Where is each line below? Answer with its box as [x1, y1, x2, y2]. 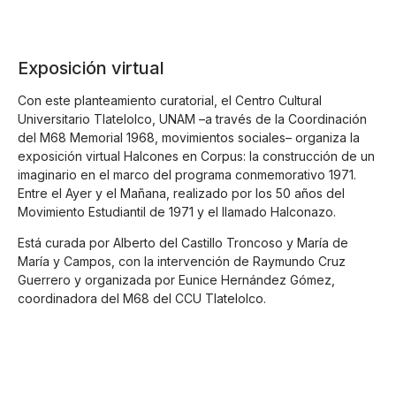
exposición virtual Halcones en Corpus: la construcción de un [18, 148, 375, 164]
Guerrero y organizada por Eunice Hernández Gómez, [18, 271, 335, 287]
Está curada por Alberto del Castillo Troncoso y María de [18, 234, 348, 250]
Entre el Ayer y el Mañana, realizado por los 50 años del [18, 185, 345, 201]
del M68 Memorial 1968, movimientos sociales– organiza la [18, 129, 360, 145]
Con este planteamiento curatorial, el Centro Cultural [18, 92, 322, 108]
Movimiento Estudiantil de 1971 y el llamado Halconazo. [18, 203, 336, 219]
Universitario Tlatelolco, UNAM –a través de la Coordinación [18, 110, 367, 126]
